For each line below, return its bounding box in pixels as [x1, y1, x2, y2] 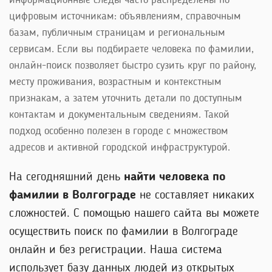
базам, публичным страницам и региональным [9, 27, 225, 38]
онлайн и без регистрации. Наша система [9, 244, 222, 256]
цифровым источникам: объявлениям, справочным [9, 11, 241, 22]
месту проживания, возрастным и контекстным [9, 76, 222, 87]
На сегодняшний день [9, 171, 124, 183]
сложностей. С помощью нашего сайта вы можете [9, 208, 259, 220]
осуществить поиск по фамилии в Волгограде [9, 226, 238, 238]
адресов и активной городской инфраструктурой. [9, 142, 230, 153]
